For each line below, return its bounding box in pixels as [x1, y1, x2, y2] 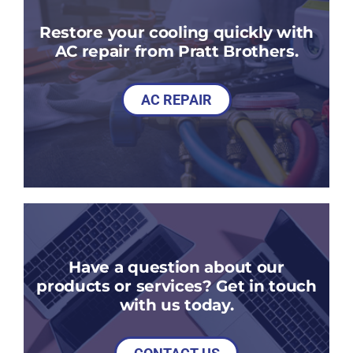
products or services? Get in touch [36, 276, 317, 296]
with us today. [119, 295, 234, 315]
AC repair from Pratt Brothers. [54, 41, 299, 61]
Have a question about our [69, 257, 284, 277]
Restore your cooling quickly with [39, 22, 314, 43]
